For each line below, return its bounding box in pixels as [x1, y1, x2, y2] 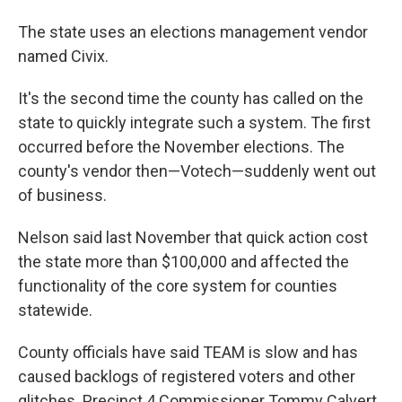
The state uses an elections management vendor [18, 22, 368, 41]
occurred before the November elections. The [18, 137, 345, 156]
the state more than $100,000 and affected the [18, 252, 349, 271]
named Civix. [18, 47, 109, 66]
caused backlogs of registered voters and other [18, 367, 355, 386]
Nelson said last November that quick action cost [18, 228, 368, 247]
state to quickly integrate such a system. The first [18, 113, 371, 132]
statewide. [18, 301, 92, 319]
